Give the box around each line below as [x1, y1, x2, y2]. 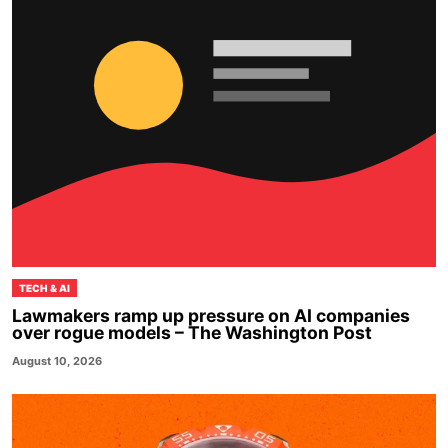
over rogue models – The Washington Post [12, 322, 372, 344]
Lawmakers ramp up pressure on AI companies [12, 305, 410, 327]
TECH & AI [19, 281, 70, 294]
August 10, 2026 [12, 354, 102, 369]
